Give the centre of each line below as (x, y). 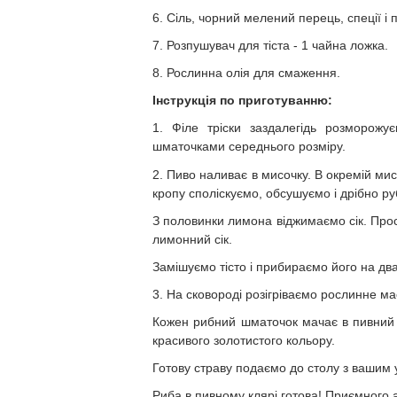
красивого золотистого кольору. (244, 340)
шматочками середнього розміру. (249, 146)
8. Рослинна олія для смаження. (246, 73)
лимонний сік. (192, 239)
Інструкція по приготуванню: (242, 100)
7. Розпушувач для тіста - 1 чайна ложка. (270, 45)
